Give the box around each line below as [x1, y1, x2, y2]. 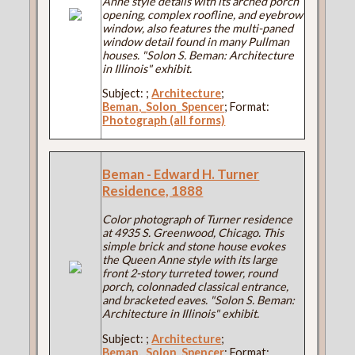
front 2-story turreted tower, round [102, 266, 278, 281]
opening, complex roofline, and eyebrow [102, 7, 303, 21]
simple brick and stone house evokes [102, 239, 286, 254]
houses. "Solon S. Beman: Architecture [102, 48, 295, 62]
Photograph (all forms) [102, 113, 226, 128]
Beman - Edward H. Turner [102, 166, 260, 183]
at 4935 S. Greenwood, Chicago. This [102, 226, 284, 240]
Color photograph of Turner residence [102, 212, 293, 227]
